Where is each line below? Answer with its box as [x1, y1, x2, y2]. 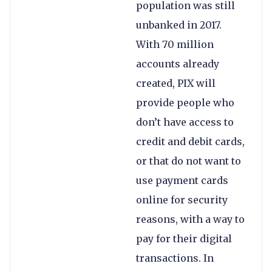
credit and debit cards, [136, 135, 245, 148]
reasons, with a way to [136, 213, 245, 226]
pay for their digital [136, 233, 232, 245]
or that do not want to [136, 155, 241, 168]
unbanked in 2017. [136, 19, 222, 32]
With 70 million [136, 38, 214, 51]
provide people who [136, 97, 234, 109]
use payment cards [136, 174, 228, 187]
